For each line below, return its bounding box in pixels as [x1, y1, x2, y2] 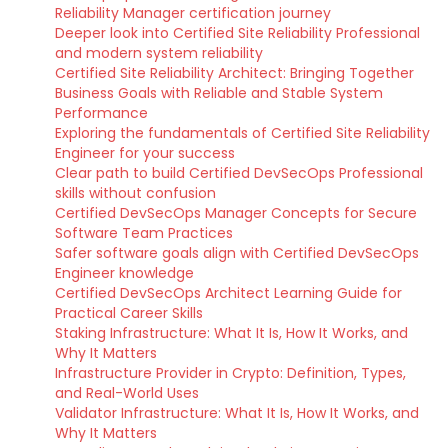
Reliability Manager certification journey [55, 3, 331, 23]
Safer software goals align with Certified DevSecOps [55, 243, 419, 263]
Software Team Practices [55, 223, 233, 243]
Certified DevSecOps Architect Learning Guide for [55, 283, 402, 303]
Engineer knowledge [55, 263, 194, 283]
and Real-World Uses [55, 383, 199, 403]
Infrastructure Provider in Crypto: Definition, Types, [55, 363, 406, 383]
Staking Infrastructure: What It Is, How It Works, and [55, 323, 408, 343]
